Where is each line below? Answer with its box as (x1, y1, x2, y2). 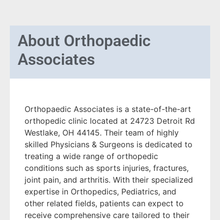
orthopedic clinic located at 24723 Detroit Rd (25, 115, 195, 126)
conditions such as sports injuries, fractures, (25, 163, 189, 173)
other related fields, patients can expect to (25, 198, 184, 208)
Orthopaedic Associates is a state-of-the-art (25, 104, 191, 114)
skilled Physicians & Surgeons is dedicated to (25, 139, 192, 149)
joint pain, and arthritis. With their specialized (25, 174, 193, 185)
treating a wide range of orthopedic (25, 151, 158, 161)
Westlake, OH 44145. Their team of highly (25, 127, 179, 137)
